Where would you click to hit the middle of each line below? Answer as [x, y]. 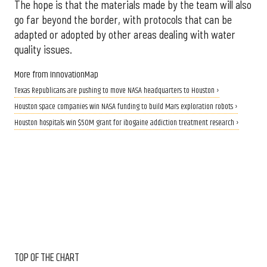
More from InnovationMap [56, 74]
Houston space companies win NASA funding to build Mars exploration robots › [126, 107]
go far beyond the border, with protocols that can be [123, 20]
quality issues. [43, 50]
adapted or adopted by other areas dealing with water [125, 35]
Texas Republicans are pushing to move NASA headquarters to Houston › [117, 91]
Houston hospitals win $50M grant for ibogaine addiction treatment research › [127, 123]
